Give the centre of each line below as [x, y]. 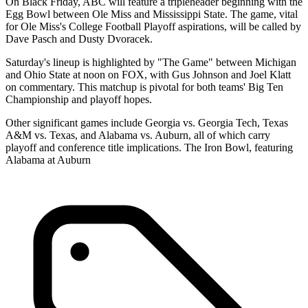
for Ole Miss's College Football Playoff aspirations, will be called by [153, 26]
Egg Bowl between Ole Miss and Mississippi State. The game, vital [152, 14]
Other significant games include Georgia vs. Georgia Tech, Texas [147, 122]
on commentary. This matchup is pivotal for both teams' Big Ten [144, 87]
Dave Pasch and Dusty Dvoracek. [79, 38]
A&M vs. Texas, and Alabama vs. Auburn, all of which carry [138, 135]
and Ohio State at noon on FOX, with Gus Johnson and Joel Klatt [148, 74]
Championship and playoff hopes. [79, 99]
